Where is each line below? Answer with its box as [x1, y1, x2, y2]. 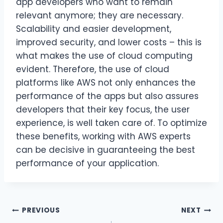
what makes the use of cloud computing [16, 49, 193, 62]
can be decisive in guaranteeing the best [16, 143, 195, 156]
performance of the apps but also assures [16, 90, 199, 102]
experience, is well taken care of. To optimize [16, 116, 207, 129]
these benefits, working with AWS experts [16, 130, 191, 142]
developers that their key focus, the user [16, 103, 190, 115]
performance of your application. [16, 157, 159, 169]
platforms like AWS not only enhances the [16, 76, 196, 89]
